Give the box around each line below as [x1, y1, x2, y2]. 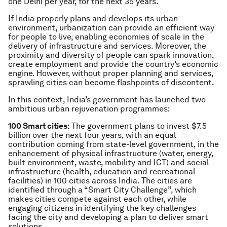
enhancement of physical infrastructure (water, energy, [8, 148, 213, 158]
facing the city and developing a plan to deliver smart [8, 212, 208, 222]
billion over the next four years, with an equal [8, 130, 176, 140]
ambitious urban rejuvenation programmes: [8, 104, 170, 113]
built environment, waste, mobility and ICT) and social [8, 158, 209, 167]
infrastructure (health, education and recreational [8, 167, 195, 176]
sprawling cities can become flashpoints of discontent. [8, 78, 214, 87]
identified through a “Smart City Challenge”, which [8, 185, 197, 195]
